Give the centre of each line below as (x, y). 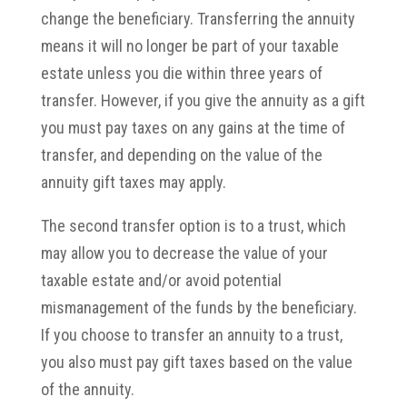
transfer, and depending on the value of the (181, 154)
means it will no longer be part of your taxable (189, 45)
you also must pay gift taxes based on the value (196, 362)
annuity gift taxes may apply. (137, 182)
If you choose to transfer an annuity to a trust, (191, 334)
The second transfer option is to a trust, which (193, 225)
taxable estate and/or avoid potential (161, 280)
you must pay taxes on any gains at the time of (193, 127)
